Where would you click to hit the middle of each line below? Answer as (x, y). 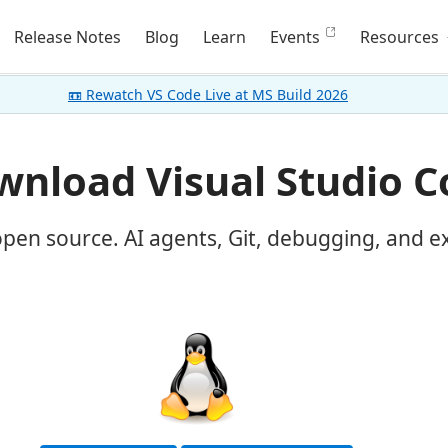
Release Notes (68, 37)
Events (295, 37)
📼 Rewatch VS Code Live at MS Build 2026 (208, 94)
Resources (402, 37)
